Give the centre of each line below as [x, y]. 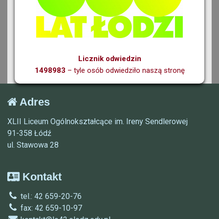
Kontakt [41, 177]
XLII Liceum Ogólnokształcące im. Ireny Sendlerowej [98, 122]
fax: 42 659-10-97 [50, 208]
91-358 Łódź [29, 133]
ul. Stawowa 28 [33, 145]
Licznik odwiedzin [109, 59]
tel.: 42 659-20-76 [50, 197]
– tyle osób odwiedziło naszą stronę [125, 71]
